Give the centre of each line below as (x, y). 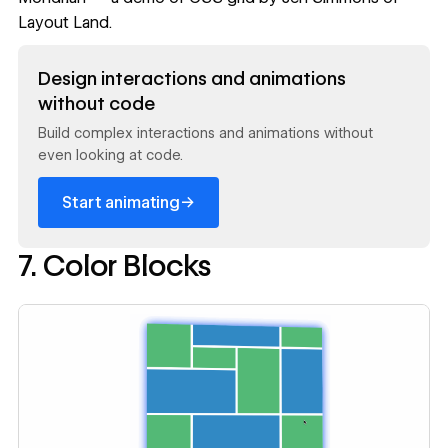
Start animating (121, 202)
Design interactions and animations (192, 77)
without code (97, 102)
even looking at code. (111, 155)
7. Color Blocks (114, 266)
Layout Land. (64, 22)
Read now (54, 57)
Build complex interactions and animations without (206, 133)
